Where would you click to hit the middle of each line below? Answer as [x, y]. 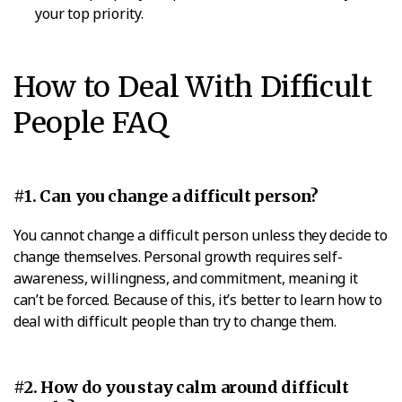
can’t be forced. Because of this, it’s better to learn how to [198, 300]
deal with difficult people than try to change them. [175, 322]
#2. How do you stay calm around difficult [181, 388]
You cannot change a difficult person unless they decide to [201, 236]
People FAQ [91, 123]
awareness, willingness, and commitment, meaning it [186, 279]
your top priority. [89, 14]
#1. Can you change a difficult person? [166, 197]
